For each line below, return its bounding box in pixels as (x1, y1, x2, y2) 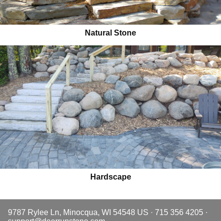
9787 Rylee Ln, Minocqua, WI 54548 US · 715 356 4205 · (8, 208, 208, 217)
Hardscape (90, 172, 131, 181)
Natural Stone (85, 28, 136, 37)
